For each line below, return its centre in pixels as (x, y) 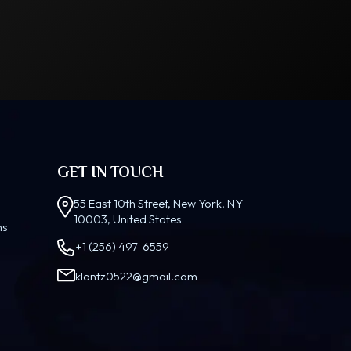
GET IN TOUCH (110, 172)
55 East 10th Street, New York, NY (158, 203)
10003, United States (128, 219)
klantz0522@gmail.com (136, 276)
